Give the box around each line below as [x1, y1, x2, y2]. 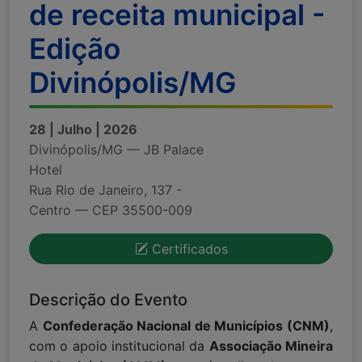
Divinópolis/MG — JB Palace [29, 141, 204, 158]
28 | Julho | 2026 [29, 120, 137, 137]
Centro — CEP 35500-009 [29, 201, 192, 218]
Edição [29, 31, 120, 66]
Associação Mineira [208, 337, 334, 354]
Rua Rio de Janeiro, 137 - [29, 181, 182, 198]
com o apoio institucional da [29, 337, 209, 354]
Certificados [147, 240, 228, 257]
